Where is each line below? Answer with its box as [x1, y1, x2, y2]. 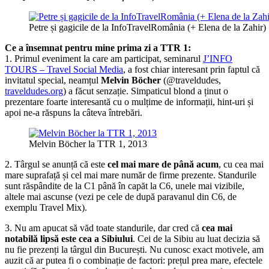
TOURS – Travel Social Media [5, 65, 123, 76]
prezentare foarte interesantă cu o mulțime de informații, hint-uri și [5, 97, 253, 108]
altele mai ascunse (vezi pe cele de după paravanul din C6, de [5, 192, 237, 203]
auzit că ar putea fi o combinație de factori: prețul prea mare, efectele [5, 256, 262, 267]
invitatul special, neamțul [5, 76, 101, 86]
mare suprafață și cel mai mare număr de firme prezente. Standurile [5, 171, 256, 181]
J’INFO [203, 54, 232, 65]
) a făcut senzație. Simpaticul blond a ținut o [63, 86, 228, 97]
